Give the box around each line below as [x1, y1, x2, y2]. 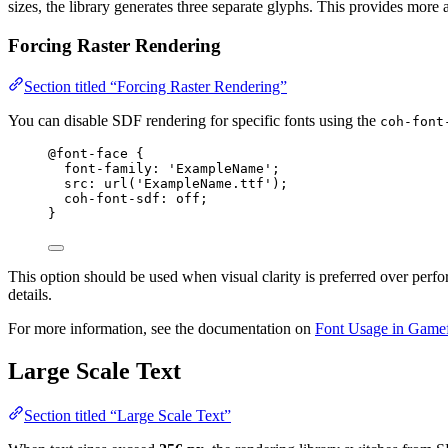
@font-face [48, 145, 128, 161]
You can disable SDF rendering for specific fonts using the [8, 111, 380, 129]
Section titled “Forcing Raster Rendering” [24, 77, 287, 95]
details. [8, 285, 52, 303]
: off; [160, 190, 208, 206]
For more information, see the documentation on [8, 319, 315, 337]
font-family [64, 160, 152, 176]
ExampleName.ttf [144, 175, 264, 191]
